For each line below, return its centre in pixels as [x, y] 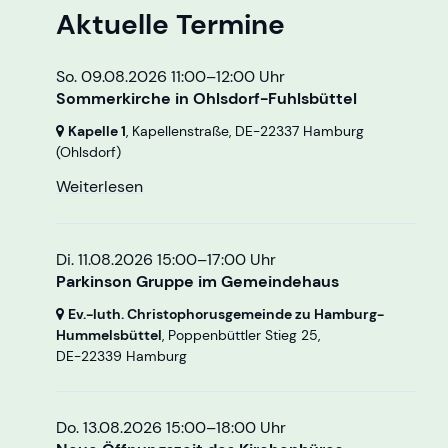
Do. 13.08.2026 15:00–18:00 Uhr [171, 427]
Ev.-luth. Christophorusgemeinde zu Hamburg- [226, 313]
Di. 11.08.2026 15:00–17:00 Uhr [166, 259]
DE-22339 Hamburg [121, 355]
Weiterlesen [99, 186]
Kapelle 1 [97, 130]
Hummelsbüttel [109, 334]
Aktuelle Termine [170, 24]
